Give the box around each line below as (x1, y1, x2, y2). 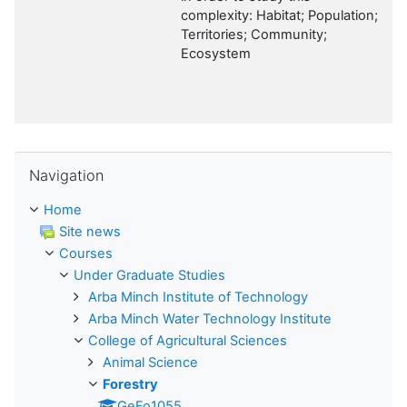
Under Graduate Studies (74, 266, 225, 283)
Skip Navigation (14, 151, 110, 168)
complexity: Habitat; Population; (181, 7, 378, 25)
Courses (59, 244, 113, 262)
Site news (59, 223, 121, 240)
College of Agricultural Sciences (88, 332, 287, 349)
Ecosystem (181, 45, 251, 63)
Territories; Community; (181, 26, 327, 44)
